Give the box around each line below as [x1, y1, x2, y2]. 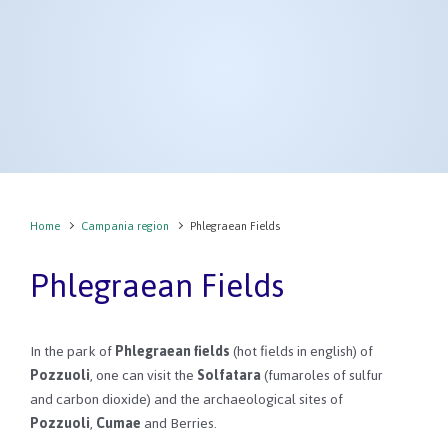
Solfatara [197, 362, 261, 390]
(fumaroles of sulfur [261, 362, 383, 390]
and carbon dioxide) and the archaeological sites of [30, 386, 343, 414]
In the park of [30, 338, 115, 366]
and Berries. [141, 410, 217, 438]
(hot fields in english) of [230, 338, 373, 366]
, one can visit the [90, 362, 197, 390]
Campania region [81, 215, 170, 238]
